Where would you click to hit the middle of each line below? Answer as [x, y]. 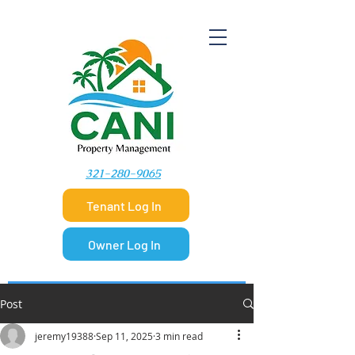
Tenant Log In [124, 205]
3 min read [179, 336]
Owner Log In [124, 244]
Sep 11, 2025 [124, 336]
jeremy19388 [64, 336]
